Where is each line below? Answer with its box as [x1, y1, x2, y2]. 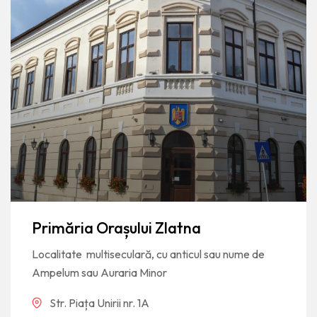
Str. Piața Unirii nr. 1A [50, 295, 149, 310]
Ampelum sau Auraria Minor [32, 265, 167, 279]
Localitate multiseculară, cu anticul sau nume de [32, 246, 265, 261]
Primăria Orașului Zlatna [32, 217, 201, 238]
